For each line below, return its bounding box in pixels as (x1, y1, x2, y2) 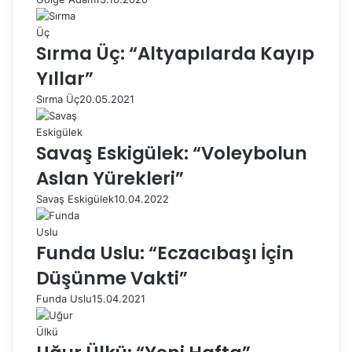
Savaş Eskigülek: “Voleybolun (36, 141, 307, 166)
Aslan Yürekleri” (36, 166, 184, 191)
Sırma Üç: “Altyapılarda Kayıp (36, 41, 314, 66)
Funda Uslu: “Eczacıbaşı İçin (36, 240, 294, 266)
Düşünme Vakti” (36, 266, 188, 291)
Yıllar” (36, 66, 93, 91)
